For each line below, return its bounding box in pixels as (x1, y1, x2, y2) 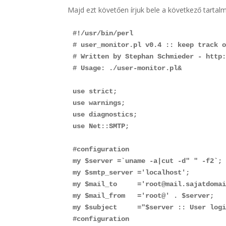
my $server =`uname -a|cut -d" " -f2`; (73, 156, 222, 165)
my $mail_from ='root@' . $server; (73, 191, 214, 200)
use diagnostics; (73, 110, 138, 119)
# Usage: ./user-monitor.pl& (73, 64, 182, 72)
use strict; (73, 87, 118, 95)
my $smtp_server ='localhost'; (73, 168, 190, 177)
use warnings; (73, 98, 126, 107)
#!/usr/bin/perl (73, 29, 134, 37)
